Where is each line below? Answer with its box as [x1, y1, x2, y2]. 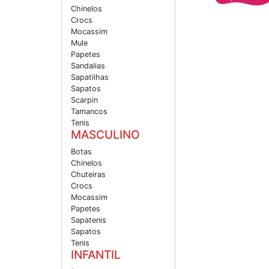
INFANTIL [71, 247, 121, 262]
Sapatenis [71, 216, 106, 225]
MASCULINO [71, 127, 140, 142]
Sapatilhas [71, 73, 109, 82]
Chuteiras [71, 170, 106, 180]
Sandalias [71, 61, 105, 71]
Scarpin [71, 95, 98, 105]
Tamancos [71, 107, 107, 116]
